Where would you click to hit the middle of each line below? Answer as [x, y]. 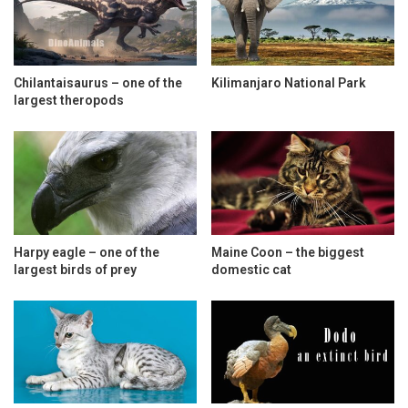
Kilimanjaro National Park [289, 83]
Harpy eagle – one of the [87, 252]
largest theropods [69, 101]
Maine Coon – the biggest [288, 252]
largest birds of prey [75, 269]
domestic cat [251, 269]
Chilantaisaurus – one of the [98, 83]
